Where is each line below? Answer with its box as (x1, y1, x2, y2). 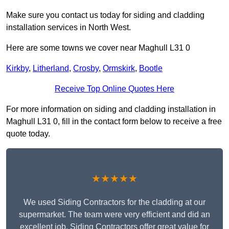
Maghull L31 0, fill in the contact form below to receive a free (6, 117, 222, 126)
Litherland (33, 64, 69, 73)
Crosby (73, 64, 99, 73)
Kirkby (6, 64, 29, 73)
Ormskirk (103, 64, 135, 73)
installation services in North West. (6, 23, 131, 32)
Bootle (139, 64, 163, 73)
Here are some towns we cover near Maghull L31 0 (6, 43, 190, 53)
